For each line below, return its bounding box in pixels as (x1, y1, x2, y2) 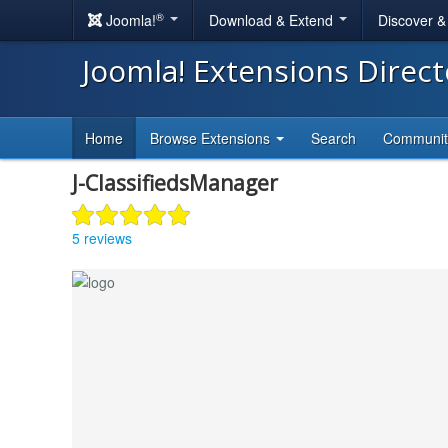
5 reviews (72, 227, 132, 248)
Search (311, 128, 356, 148)
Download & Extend (209, 10, 337, 30)
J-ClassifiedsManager (72, 169, 278, 197)
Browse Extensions (150, 128, 274, 148)
